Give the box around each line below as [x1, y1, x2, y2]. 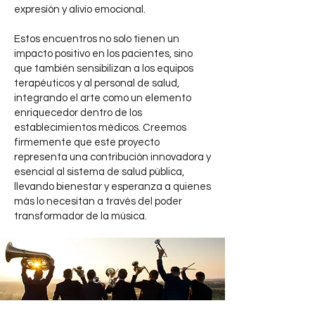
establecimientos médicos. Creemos [14, 122, 186, 133]
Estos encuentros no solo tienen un [14, 34, 179, 44]
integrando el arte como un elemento [14, 93, 191, 103]
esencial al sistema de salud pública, [14, 167, 184, 177]
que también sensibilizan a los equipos [14, 63, 193, 74]
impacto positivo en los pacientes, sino [14, 49, 193, 59]
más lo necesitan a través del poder [14, 196, 182, 207]
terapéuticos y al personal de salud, [14, 78, 179, 89]
